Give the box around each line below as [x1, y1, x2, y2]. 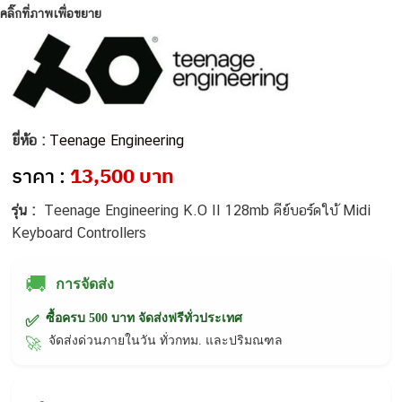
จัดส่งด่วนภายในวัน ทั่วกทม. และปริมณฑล [48, 333, 284, 347]
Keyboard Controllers [12, 223, 147, 241]
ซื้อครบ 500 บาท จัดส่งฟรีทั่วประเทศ [46, 310, 243, 325]
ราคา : [12, 162, 71, 188]
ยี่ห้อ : [12, 131, 50, 149]
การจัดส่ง [56, 275, 115, 292]
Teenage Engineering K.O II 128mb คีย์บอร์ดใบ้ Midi [44, 201, 371, 219]
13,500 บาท [70, 162, 175, 188]
